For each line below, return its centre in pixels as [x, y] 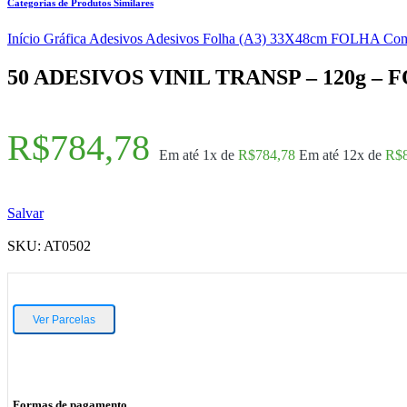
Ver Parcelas [64, 319]
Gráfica [66, 39]
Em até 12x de [342, 155]
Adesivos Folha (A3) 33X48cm [238, 39]
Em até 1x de [199, 155]
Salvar [25, 213]
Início [25, 39]
